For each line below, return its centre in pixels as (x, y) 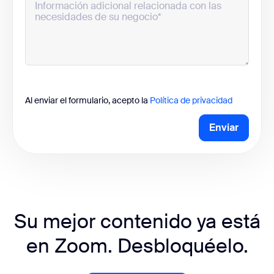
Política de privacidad (191, 100)
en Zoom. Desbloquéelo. (137, 246)
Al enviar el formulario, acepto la (87, 100)
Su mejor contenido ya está (137, 221)
